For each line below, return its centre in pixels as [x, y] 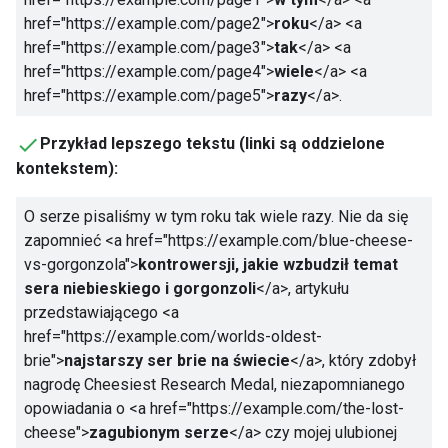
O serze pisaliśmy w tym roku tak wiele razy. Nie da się [216, 216]
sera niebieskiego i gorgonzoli [140, 288]
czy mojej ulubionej [329, 432]
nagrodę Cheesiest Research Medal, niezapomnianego [214, 384]
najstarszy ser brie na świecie [177, 360]
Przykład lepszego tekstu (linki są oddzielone [212, 143]
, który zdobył [369, 360]
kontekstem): [67, 168]
